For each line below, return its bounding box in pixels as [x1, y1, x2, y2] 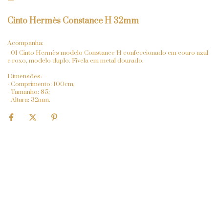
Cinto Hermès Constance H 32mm [7, 16, 139, 26]
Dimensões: [7, 72, 42, 80]
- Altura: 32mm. [7, 96, 50, 104]
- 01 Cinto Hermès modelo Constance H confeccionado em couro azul [7, 49, 208, 57]
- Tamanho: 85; [7, 88, 50, 96]
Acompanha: [7, 39, 44, 47]
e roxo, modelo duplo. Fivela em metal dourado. [7, 57, 144, 65]
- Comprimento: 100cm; [7, 80, 75, 88]
